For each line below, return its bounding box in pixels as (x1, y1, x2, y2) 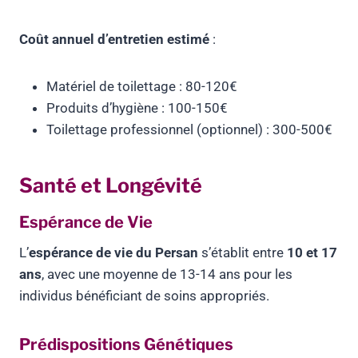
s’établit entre (198, 245, 287, 261)
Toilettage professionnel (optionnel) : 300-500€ (46, 121, 332, 138)
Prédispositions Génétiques (19, 335, 233, 355)
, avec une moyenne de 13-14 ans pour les (42, 266, 292, 283)
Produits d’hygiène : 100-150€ (46, 100, 228, 117)
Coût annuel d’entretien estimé (19, 31, 209, 48)
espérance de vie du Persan (29, 245, 198, 261)
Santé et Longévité (19, 173, 202, 197)
